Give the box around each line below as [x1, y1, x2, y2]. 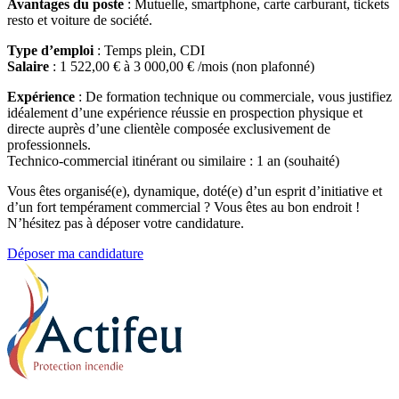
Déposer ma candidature [7, 246, 143, 262]
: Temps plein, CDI [94, 43, 205, 59]
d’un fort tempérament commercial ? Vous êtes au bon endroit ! [7, 199, 360, 216]
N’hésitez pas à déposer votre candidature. [7, 216, 244, 232]
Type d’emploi [7, 43, 94, 59]
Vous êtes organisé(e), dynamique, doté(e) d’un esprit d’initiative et [7, 183, 382, 199]
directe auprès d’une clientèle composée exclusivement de [7, 121, 330, 137]
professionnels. [7, 137, 91, 153]
